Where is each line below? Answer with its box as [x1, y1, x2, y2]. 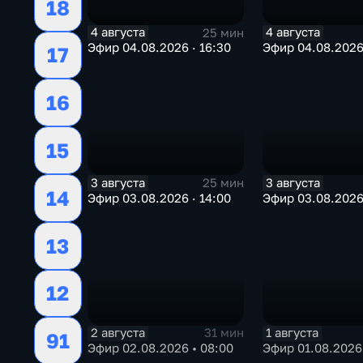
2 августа [90, 325, 145, 340]
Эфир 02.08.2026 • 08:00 [87, 340, 233, 355]
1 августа [266, 325, 319, 340]
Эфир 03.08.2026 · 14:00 [87, 190, 231, 205]
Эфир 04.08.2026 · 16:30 [87, 41, 231, 55]
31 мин [203, 326, 244, 340]
